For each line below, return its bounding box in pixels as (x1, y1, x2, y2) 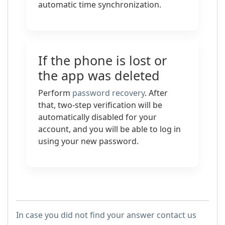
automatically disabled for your (38, 111, 157, 123)
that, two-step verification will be (38, 99, 162, 110)
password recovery (72, 87, 145, 98)
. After (145, 87, 168, 98)
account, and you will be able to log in (38, 124, 181, 135)
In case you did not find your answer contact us (16, 209, 196, 220)
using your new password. (38, 136, 139, 147)
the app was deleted (38, 67, 160, 84)
